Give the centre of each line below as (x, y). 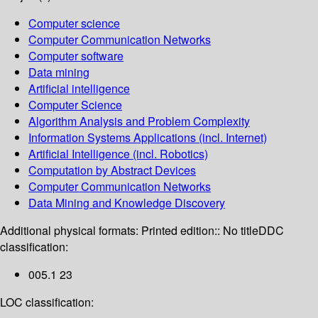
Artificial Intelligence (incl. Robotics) (118, 154)
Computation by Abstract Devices (112, 170)
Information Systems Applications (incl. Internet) (148, 138)
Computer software (76, 56)
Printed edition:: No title (200, 231)
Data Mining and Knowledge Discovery (127, 203)
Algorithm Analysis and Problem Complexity (139, 121)
